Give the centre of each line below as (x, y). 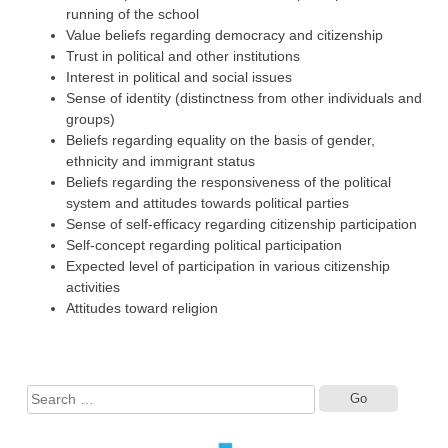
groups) (90, 119)
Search (419, 393)
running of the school (132, 14)
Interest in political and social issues (178, 77)
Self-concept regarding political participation (203, 245)
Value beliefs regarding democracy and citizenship (224, 35)
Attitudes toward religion (141, 308)
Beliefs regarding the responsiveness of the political (228, 182)
